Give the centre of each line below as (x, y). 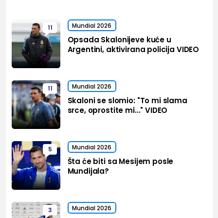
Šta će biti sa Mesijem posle (120, 162)
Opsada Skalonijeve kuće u (119, 40)
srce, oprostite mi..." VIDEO (118, 110)
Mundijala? (88, 171)
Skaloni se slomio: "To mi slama (127, 101)
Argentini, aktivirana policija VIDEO (133, 50)
